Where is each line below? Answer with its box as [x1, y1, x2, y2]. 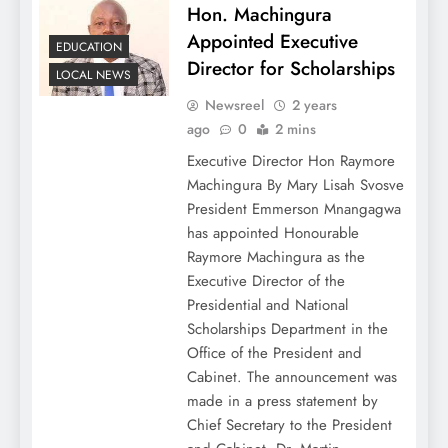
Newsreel [204, 94, 264, 115]
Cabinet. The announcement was [186, 365, 397, 388]
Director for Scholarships [186, 54, 395, 82]
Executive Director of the [186, 269, 345, 292]
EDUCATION [56, 37, 122, 56]
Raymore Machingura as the [186, 245, 365, 268]
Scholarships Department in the [186, 317, 388, 340]
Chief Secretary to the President [186, 413, 392, 436]
